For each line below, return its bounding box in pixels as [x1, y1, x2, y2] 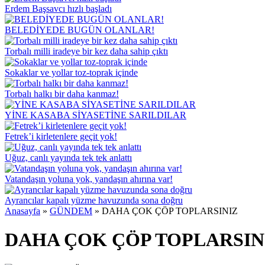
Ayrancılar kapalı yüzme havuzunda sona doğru [5, 195, 183, 205]
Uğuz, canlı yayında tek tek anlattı [5, 153, 132, 163]
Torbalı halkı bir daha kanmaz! [5, 89, 119, 99]
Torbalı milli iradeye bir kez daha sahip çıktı [5, 46, 168, 56]
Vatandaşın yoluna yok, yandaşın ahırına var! [5, 174, 173, 184]
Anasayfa [5, 206, 40, 216]
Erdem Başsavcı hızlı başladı [5, 4, 112, 14]
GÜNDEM [50, 206, 92, 216]
